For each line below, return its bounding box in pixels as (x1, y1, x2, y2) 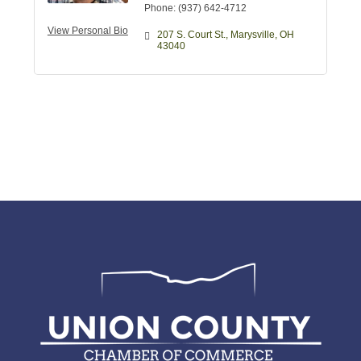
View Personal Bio (47, 24, 128, 36)
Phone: (143, 2, 176, 14)
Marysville (230, 28, 275, 40)
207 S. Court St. (156, 28, 226, 40)
